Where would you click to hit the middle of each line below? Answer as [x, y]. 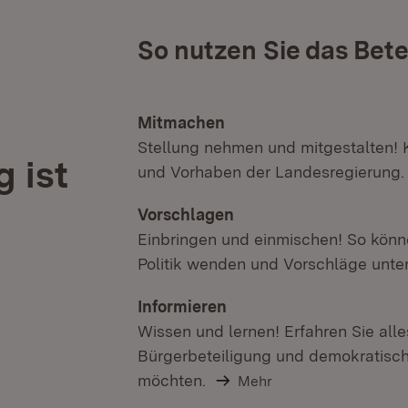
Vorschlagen [186, 214]
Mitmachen [181, 122]
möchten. [172, 380]
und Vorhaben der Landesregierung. [271, 171]
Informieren [182, 306]
